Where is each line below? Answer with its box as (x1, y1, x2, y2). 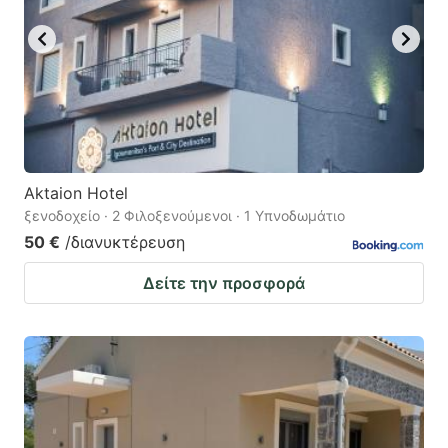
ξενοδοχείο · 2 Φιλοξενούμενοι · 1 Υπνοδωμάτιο (24, 206, 345, 224)
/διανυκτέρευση (65, 231, 185, 252)
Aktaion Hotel (24, 182, 128, 203)
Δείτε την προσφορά (143, 272, 305, 293)
